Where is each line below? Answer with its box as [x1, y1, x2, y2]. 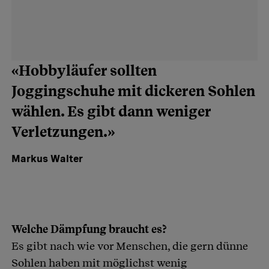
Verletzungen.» [11, 122, 115, 141]
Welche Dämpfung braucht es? [11, 222, 167, 235]
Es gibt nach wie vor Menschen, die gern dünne [11, 239, 248, 252]
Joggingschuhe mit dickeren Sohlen [11, 82, 255, 100]
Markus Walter [11, 153, 83, 165]
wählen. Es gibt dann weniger [11, 102, 211, 120]
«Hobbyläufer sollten [11, 61, 157, 79]
